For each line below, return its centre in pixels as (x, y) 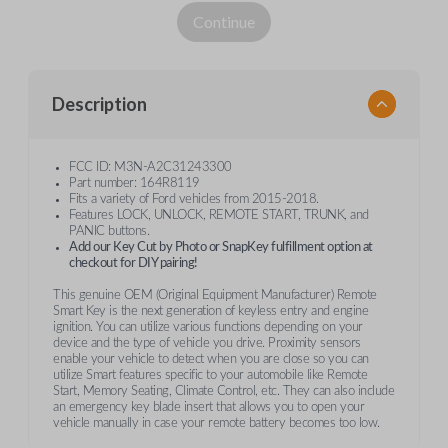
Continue (224, 21)
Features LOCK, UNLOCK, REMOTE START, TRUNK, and (219, 215)
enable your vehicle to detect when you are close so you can (211, 359)
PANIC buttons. (109, 231)
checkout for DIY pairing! (133, 263)
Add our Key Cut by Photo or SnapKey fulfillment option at (221, 247)
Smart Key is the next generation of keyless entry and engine (210, 311)
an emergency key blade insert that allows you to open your (208, 407)
